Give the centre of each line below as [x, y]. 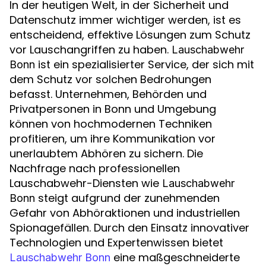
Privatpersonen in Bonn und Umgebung [113, 109]
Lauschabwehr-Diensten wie [86, 183]
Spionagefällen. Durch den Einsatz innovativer [129, 228]
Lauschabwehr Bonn [60, 257]
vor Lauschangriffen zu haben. [91, 50]
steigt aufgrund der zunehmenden [127, 198]
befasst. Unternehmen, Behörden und [108, 94]
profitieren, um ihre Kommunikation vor [113, 139]
